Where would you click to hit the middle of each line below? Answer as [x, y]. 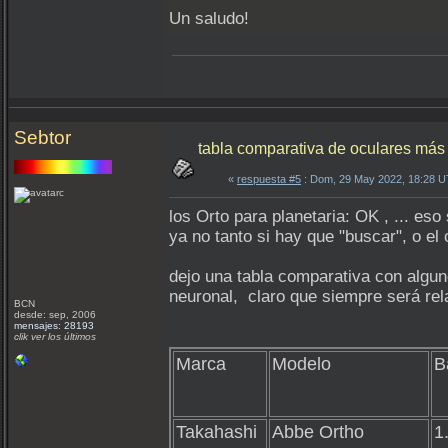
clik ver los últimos [55, 336]
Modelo [301, 364]
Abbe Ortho [318, 432]
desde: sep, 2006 [55, 314]
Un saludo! [209, 19]
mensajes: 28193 [54, 325]
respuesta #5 [269, 179]
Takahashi [216, 432]
